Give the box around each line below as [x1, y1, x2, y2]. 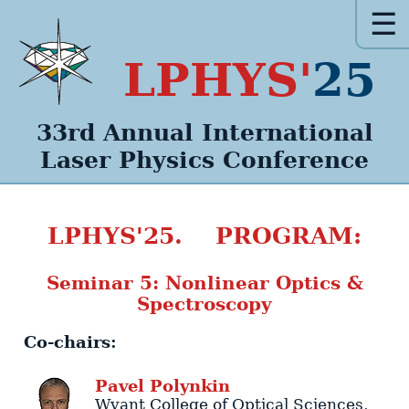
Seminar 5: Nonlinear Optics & [46, 272, 363, 294]
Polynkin [149, 376, 230, 396]
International [201, 118, 373, 146]
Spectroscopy [137, 293, 272, 315]
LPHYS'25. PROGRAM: [47, 222, 362, 250]
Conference [223, 145, 369, 173]
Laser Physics [40, 145, 215, 173]
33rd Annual [36, 118, 194, 146]
